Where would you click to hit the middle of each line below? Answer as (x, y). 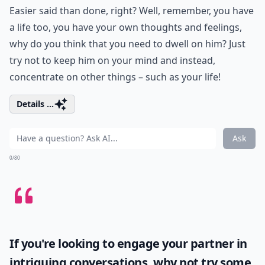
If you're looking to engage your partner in (128, 243)
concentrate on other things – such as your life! (115, 77)
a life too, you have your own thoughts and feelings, (126, 27)
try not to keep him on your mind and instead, (112, 60)
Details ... (35, 104)
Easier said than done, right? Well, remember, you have (132, 11)
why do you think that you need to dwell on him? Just (127, 44)
